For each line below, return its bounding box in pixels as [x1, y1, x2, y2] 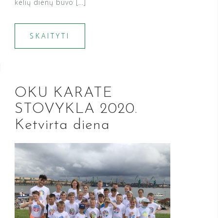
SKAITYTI [30, 31, 70, 41]
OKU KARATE [15, 86, 112, 101]
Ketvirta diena [15, 118, 110, 133]
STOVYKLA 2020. [15, 102, 137, 117]
